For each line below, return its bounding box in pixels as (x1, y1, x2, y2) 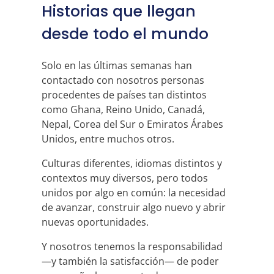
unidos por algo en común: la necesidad (42, 186, 226, 199)
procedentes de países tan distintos (42, 88, 207, 102)
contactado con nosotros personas (42, 73, 204, 87)
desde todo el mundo (42, 23, 209, 45)
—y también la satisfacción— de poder (42, 254, 219, 268)
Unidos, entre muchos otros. (42, 132, 174, 146)
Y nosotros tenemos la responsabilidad (42, 240, 223, 253)
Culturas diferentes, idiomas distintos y (42, 157, 222, 170)
